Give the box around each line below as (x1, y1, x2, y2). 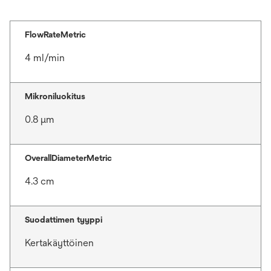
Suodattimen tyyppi (25, 215, 102, 224)
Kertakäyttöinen (25, 237, 94, 249)
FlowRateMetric (25, 30, 86, 39)
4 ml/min (25, 52, 65, 64)
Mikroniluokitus (25, 91, 85, 101)
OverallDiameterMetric (25, 153, 112, 163)
